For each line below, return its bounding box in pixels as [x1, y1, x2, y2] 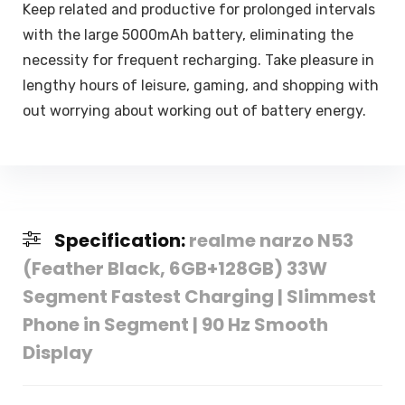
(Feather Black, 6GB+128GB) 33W [22, 256, 327, 282]
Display [22, 340, 93, 366]
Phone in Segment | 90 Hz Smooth [22, 312, 328, 338]
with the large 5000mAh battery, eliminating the [22, 25, 353, 43]
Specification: [53, 228, 189, 254]
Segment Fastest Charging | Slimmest [22, 284, 376, 310]
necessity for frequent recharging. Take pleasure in [22, 51, 374, 69]
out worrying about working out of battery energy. [22, 101, 366, 119]
